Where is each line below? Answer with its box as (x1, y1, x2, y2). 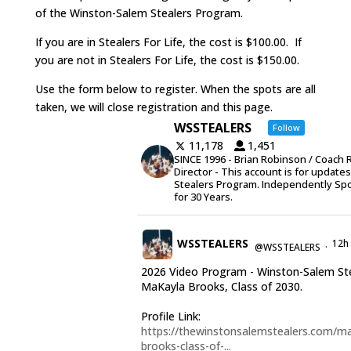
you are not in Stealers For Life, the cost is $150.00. (34, 52, 299, 68)
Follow (272, 121, 300, 134)
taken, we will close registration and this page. (34, 100, 273, 115)
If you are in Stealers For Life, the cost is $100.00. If (34, 34, 302, 50)
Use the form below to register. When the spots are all (34, 81, 316, 97)
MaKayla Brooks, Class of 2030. (140, 279, 302, 295)
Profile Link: (140, 309, 201, 324)
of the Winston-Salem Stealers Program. (34, 5, 243, 21)
